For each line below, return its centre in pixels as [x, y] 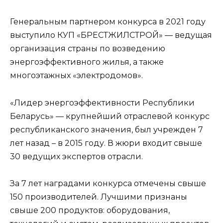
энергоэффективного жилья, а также [87, 62]
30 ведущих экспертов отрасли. [76, 156]
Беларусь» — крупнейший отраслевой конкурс [110, 116]
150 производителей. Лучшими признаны [99, 197]
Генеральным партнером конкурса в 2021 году [108, 22]
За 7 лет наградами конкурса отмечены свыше [108, 183]
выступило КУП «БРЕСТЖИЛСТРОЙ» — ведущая [111, 35]
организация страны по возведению [88, 49]
